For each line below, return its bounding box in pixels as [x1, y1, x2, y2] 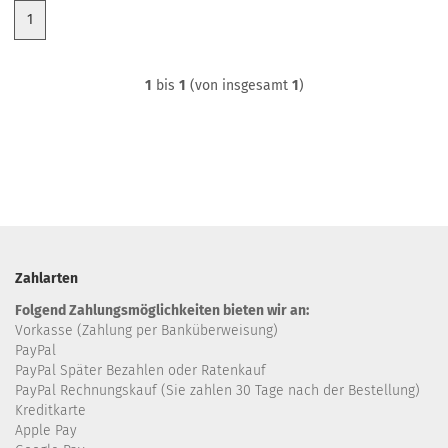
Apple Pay [15, 422, 77, 439]
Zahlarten [15, 270, 78, 287]
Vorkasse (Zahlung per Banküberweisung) [15, 322, 278, 339]
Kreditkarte [15, 402, 86, 419]
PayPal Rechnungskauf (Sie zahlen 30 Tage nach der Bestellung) [15, 382, 420, 399]
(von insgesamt [185, 77, 292, 94]
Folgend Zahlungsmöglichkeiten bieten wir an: [15, 302, 309, 319]
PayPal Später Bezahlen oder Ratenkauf [15, 362, 266, 379]
